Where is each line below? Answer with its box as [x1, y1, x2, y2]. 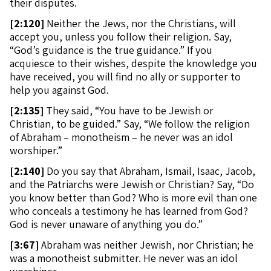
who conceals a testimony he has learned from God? [10, 204, 248, 218]
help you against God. [10, 83, 109, 97]
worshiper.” [10, 143, 62, 157]
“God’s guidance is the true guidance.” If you [10, 43, 212, 57]
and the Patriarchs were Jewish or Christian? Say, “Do [10, 177, 254, 191]
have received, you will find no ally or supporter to [10, 70, 241, 83]
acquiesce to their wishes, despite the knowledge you [10, 56, 257, 70]
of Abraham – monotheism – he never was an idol [10, 130, 233, 144]
